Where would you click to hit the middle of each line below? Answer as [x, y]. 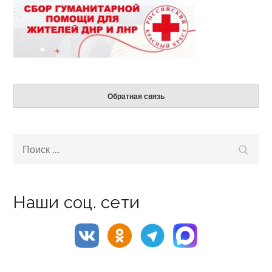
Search [29, 143]
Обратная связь [136, 97]
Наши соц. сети [77, 203]
